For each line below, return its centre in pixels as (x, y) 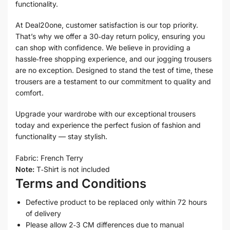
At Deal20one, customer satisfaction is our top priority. (107, 25)
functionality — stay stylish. (61, 137)
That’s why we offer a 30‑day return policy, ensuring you (110, 36)
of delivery (43, 213)
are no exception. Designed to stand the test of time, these (114, 70)
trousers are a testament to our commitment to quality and (113, 81)
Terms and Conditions (81, 183)
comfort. (30, 92)
